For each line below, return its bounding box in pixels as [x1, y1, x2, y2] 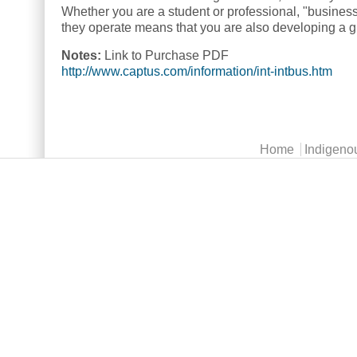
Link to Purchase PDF [104, 48, 229, 62]
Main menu [45, 142, 108, 156]
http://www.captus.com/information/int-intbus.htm [61, 64, 332, 78]
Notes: [61, 48, 104, 62]
